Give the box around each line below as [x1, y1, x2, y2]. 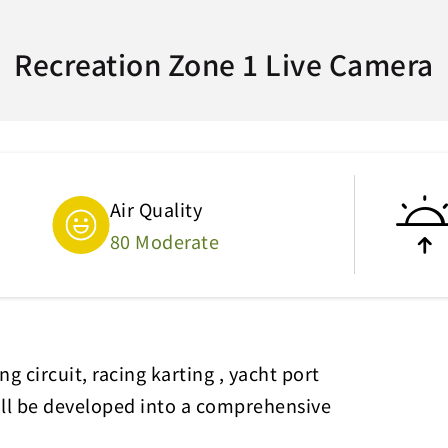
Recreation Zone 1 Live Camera [14, 44, 434, 84]
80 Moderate [109, 228, 220, 254]
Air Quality [109, 196, 203, 222]
